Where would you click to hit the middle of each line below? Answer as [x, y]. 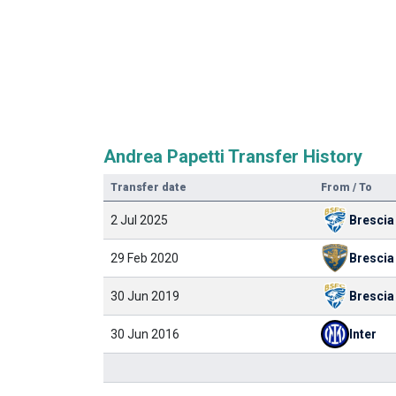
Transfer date [148, 187]
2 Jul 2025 [139, 220]
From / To [346, 187]
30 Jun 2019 [145, 296]
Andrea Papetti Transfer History [233, 156]
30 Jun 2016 [145, 334]
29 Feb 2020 [145, 258]
